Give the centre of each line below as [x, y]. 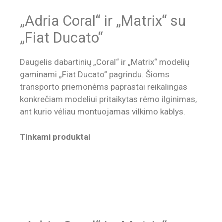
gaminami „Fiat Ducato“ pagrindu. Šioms [95, 75]
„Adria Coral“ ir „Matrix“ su [103, 21]
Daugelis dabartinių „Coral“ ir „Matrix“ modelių [105, 62]
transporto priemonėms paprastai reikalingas [104, 87]
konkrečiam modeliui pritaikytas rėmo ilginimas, [108, 99]
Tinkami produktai [55, 137]
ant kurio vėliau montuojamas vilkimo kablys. [103, 112]
